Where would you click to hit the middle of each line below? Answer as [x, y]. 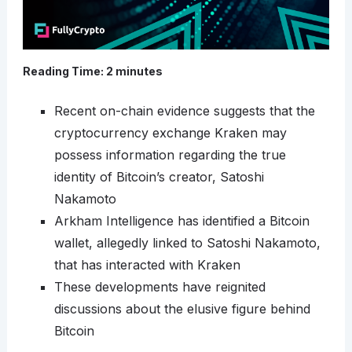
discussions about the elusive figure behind [182, 309]
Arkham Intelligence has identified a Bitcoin [181, 221]
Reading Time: [64, 71]
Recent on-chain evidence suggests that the [184, 111]
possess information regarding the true [170, 155]
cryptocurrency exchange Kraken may [170, 133]
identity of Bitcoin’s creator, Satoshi [159, 177]
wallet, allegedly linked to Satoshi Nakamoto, [187, 243]
